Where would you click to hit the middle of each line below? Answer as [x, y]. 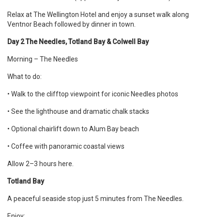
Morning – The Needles [43, 59]
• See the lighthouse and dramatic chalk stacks [78, 111]
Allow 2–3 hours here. [40, 164]
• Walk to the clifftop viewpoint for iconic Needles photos [93, 94]
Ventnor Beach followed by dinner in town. [71, 24]
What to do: [24, 77]
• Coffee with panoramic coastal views [66, 146]
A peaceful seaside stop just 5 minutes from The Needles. [95, 199]
